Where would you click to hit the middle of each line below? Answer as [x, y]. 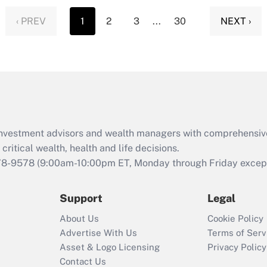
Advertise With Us [98, 233]
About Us [79, 219]
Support [81, 198]
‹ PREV [31, 21]
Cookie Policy [235, 219]
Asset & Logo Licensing [110, 247]
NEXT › [236, 21]
